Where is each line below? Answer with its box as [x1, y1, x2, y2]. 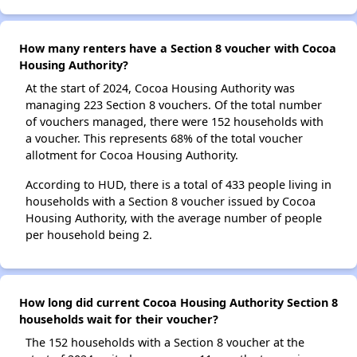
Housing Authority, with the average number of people [25, 210, 322, 226]
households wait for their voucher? [19, 312, 218, 327]
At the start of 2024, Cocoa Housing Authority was [25, 80, 295, 96]
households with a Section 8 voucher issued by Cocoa [25, 194, 316, 209]
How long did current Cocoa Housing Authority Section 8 [19, 295, 338, 310]
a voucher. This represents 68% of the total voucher [25, 131, 303, 146]
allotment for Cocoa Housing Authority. [25, 147, 238, 163]
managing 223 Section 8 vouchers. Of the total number [25, 97, 322, 112]
